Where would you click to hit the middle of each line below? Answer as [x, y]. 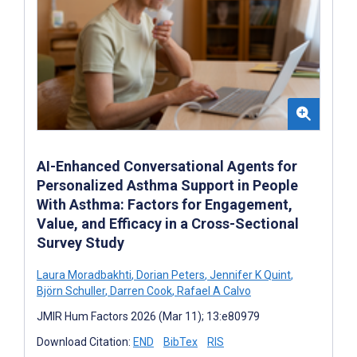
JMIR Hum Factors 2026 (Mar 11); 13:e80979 [148, 317]
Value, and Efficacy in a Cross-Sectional [168, 224]
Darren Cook [140, 291]
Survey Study [80, 243]
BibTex [180, 342]
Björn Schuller [71, 291]
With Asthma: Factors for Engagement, [165, 205]
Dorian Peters [169, 275]
